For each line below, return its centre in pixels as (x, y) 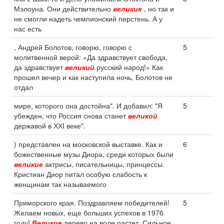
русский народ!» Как (129, 67)
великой (143, 115)
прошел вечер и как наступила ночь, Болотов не (93, 77)
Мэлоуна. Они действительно (63, 8)
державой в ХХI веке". (50, 125)
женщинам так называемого (60, 184)
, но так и (158, 8)
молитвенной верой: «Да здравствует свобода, (91, 57)
